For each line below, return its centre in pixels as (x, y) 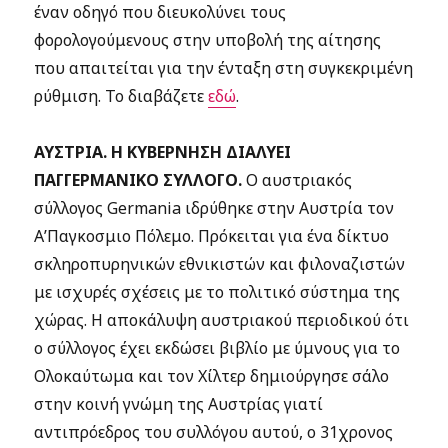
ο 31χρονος (350, 432)
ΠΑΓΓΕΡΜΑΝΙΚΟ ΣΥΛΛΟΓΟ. (138, 180)
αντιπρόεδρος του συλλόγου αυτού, (171, 432)
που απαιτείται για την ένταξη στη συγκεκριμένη (224, 68)
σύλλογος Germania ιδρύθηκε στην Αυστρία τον (214, 208)
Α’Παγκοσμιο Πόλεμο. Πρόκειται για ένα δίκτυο (212, 236)
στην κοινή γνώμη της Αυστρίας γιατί (179, 404)
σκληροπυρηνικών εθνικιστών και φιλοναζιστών (220, 264)
